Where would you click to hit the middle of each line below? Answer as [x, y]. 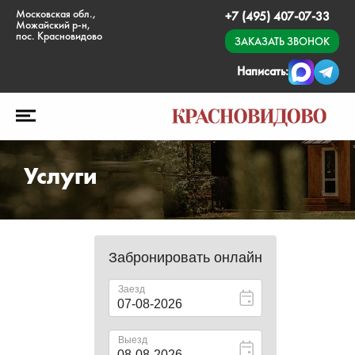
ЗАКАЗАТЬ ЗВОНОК [282, 41]
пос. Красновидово [59, 36]
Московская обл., [56, 13]
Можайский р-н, [53, 25]
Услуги [61, 176]
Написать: [263, 71]
